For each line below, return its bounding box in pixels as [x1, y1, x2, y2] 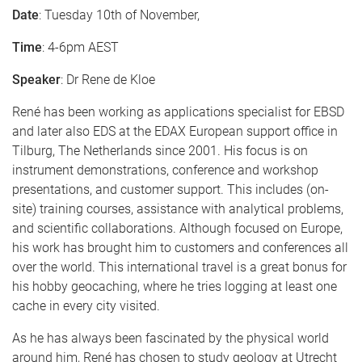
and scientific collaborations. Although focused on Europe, [12, 221, 343, 236]
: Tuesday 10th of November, [39, 7, 200, 23]
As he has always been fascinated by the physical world [12, 330, 329, 346]
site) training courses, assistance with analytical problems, [12, 201, 343, 217]
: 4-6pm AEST [42, 40, 119, 55]
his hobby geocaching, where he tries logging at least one [12, 279, 337, 294]
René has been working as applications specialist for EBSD [12, 104, 344, 120]
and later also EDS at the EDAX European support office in [12, 124, 338, 139]
